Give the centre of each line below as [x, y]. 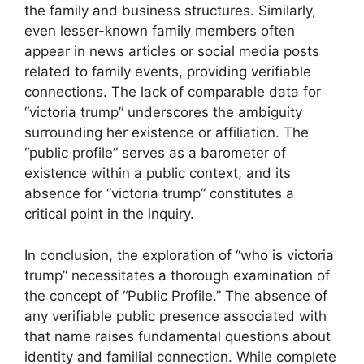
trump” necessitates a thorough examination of [177, 275]
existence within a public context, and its [158, 173]
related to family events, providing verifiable [168, 72]
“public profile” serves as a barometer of [155, 153]
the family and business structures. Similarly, [170, 11]
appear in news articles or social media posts [172, 52]
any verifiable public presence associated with [175, 316]
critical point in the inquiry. [109, 214]
